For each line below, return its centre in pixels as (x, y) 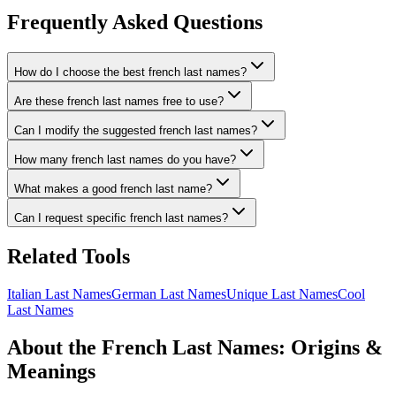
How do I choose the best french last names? (130, 72)
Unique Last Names (282, 293)
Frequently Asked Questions (135, 22)
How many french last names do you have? (125, 159)
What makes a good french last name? (113, 188)
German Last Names (169, 293)
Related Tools (69, 256)
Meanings (51, 371)
